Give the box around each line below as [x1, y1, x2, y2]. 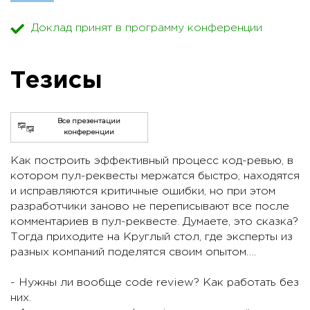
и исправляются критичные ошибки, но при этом [10, 186, 275, 197]
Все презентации [57, 118, 120, 125]
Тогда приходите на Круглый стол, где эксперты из [10, 232, 293, 243]
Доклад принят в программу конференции [31, 23, 262, 34]
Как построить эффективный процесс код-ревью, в [10, 156, 293, 167]
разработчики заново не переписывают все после [10, 201, 289, 212]
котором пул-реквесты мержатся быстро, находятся [10, 171, 300, 182]
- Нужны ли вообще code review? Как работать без [10, 277, 299, 289]
